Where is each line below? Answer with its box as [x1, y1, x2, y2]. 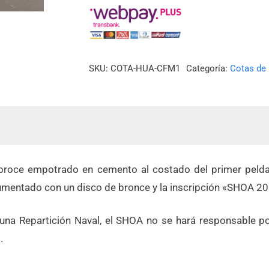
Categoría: [186, 63, 230, 74]
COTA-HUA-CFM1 [110, 63, 181, 74]
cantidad [88, 23, 128, 35]
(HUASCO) [88, 5, 136, 17]
